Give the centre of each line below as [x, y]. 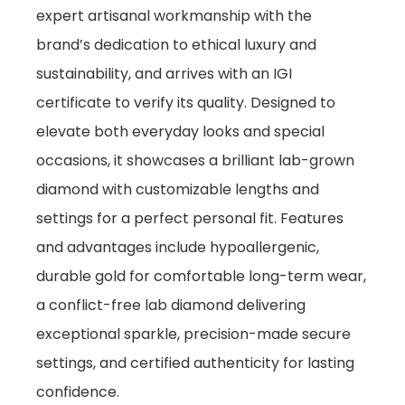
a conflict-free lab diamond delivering [171, 306]
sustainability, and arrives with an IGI [164, 74]
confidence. [78, 392]
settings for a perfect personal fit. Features [190, 219]
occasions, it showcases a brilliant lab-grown [195, 161]
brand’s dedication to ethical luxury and [176, 45]
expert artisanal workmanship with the [174, 16]
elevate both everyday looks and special [180, 132]
